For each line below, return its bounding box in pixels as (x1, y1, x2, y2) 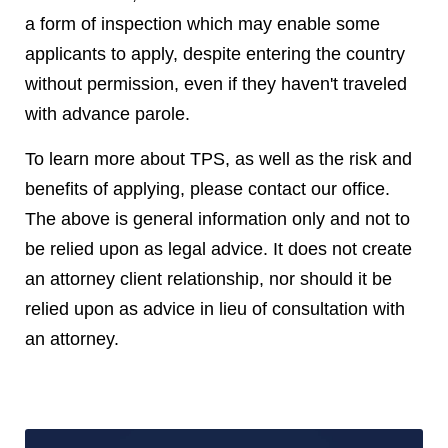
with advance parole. (25, 104, 190, 124)
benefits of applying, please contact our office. (25, 179, 390, 199)
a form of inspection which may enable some (25, 14, 380, 34)
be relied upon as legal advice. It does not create (25, 239, 412, 259)
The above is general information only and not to (25, 209, 410, 229)
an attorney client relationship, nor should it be (25, 269, 392, 289)
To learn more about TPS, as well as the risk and (25, 149, 412, 169)
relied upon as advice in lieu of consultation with (25, 299, 405, 319)
